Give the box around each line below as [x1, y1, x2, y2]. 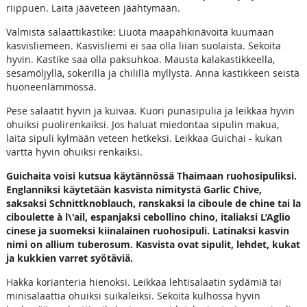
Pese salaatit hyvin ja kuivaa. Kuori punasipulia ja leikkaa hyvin [5, 103, 295, 117]
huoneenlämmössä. [5, 79, 97, 93]
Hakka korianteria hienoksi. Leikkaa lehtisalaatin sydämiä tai [5, 275, 282, 288]
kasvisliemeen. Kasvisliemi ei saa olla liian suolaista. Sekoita [5, 38, 281, 52]
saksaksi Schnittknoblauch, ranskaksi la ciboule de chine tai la [5, 196, 301, 210]
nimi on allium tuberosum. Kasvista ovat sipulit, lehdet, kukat [5, 237, 300, 251]
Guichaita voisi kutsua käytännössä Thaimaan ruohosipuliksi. [5, 169, 297, 182]
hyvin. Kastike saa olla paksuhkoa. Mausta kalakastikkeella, [5, 52, 275, 66]
